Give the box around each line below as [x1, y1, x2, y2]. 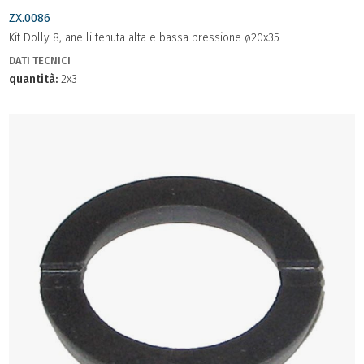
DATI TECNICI [9, 54, 71, 67]
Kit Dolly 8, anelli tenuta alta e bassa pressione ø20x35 [9, 31, 279, 45]
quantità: [9, 72, 58, 86]
